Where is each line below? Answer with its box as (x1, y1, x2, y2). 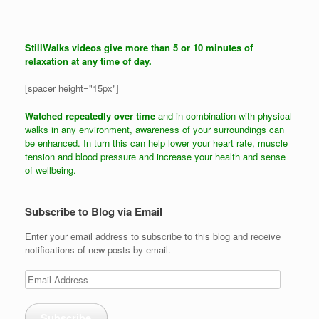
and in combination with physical (158, 108, 292, 122)
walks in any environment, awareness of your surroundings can (25, 122, 284, 136)
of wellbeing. (25, 162, 76, 177)
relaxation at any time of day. (25, 53, 152, 68)
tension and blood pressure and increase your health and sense (25, 149, 286, 163)
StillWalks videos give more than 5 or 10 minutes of (25, 40, 253, 54)
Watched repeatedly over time (25, 108, 158, 122)
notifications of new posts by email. (25, 242, 171, 256)
